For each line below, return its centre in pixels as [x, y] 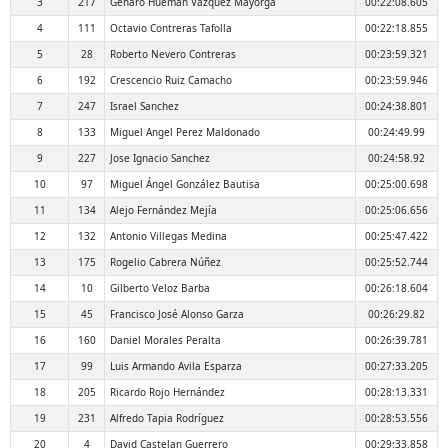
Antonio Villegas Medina [168, 236]
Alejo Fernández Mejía [163, 210]
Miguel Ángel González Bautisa [185, 184]
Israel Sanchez [144, 106]
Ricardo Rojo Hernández [167, 392]
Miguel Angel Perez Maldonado [185, 132]
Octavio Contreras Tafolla [171, 28]
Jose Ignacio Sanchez [160, 158]
